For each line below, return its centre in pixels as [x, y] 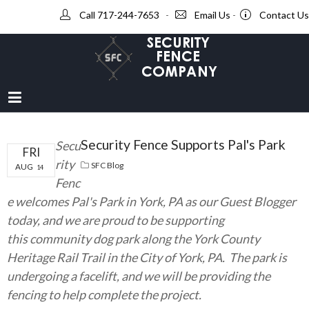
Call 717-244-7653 [119, 15]
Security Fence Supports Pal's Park [183, 144]
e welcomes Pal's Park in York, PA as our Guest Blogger [151, 201]
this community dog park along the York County [133, 239]
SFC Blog [107, 165]
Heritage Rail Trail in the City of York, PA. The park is [147, 257]
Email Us [212, 15]
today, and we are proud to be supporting [116, 220]
